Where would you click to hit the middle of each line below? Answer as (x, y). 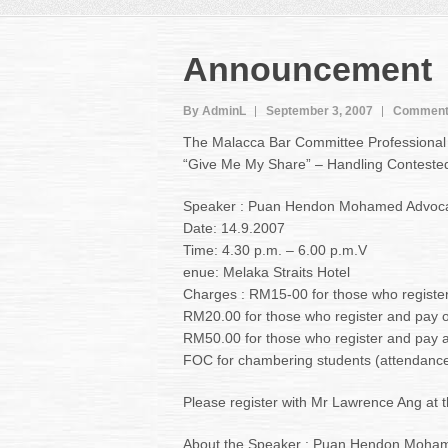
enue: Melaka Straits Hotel (266, 272)
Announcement (307, 69)
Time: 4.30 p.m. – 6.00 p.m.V (275, 250)
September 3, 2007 (319, 111)
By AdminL (214, 111)
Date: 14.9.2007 (234, 228)
